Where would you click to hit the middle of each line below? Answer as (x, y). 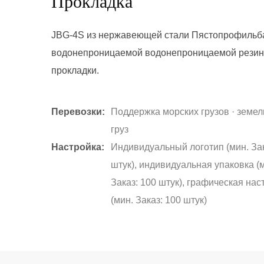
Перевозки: (78, 112)
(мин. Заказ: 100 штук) (159, 200)
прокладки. (75, 71)
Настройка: (78, 147)
